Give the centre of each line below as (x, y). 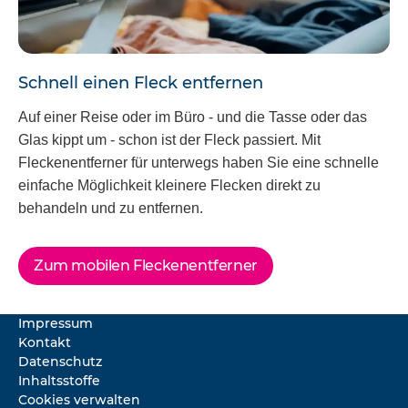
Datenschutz (60, 362)
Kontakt (45, 343)
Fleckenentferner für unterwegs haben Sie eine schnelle (199, 163)
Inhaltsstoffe (59, 381)
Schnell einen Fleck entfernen (141, 82)
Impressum (56, 324)
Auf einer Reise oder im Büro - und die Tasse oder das (193, 117)
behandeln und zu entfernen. (111, 209)
